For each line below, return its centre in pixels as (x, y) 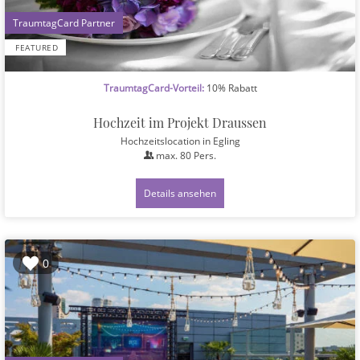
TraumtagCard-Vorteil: (153, 87)
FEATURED (37, 48)
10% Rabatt (230, 87)
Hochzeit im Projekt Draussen (180, 122)
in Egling (221, 140)
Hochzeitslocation (161, 140)
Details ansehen (180, 192)
